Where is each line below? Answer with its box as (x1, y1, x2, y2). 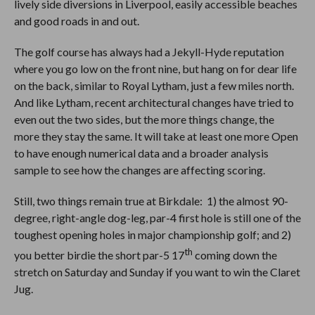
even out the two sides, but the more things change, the (13, 112, 274, 127)
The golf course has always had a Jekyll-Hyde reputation (13, 45, 284, 59)
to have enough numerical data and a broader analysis (13, 146, 269, 160)
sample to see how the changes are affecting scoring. (13, 163, 265, 177)
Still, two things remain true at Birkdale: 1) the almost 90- (13, 194, 288, 208)
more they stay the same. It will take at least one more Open (13, 129, 298, 143)
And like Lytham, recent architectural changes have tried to (13, 96, 294, 110)
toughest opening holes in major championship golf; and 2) (13, 228, 291, 242)
